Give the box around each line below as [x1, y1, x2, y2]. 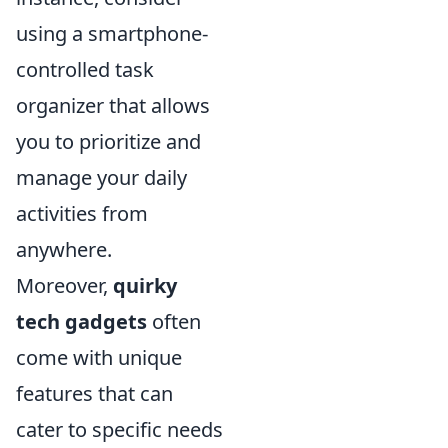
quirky [113, 272, 177, 299]
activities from [16, 200, 148, 227]
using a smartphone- [16, 20, 208, 47]
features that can [16, 380, 173, 407]
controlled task [16, 56, 154, 83]
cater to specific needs [16, 416, 223, 443]
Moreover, [16, 272, 113, 299]
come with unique [16, 344, 182, 371]
